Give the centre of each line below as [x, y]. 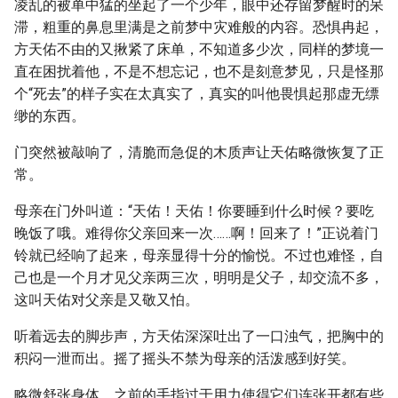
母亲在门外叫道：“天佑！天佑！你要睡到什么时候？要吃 [194, 211]
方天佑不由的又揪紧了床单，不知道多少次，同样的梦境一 [199, 49]
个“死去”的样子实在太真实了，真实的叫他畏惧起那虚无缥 [197, 94]
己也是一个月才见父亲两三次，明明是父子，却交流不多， [199, 278]
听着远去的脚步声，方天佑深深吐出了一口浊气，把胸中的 [199, 336]
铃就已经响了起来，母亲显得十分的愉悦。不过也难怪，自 [199, 255]
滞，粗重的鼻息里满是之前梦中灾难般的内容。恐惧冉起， [199, 27]
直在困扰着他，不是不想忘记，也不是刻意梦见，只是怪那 [199, 72]
